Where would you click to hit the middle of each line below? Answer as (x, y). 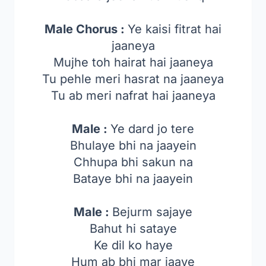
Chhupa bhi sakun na (133, 162)
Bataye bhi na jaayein (133, 179)
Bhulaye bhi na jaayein (133, 145)
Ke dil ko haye (133, 245)
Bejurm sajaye (152, 212)
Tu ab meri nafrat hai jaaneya (133, 96)
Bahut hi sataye (133, 229)
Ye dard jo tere (152, 129)
